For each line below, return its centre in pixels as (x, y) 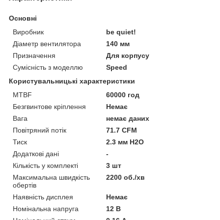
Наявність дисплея (43, 197)
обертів (25, 185)
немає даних (128, 119)
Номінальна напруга (46, 209)
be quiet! (121, 32)
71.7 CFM (122, 130)
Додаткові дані (36, 154)
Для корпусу (128, 56)
